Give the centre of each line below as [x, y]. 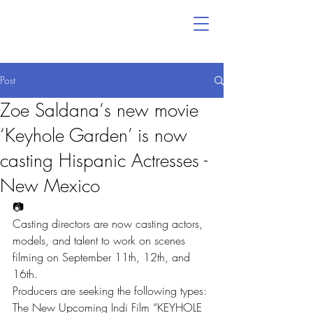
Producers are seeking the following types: [110, 291]
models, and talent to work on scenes [101, 240]
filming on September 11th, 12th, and [103, 257]
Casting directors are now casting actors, [109, 224]
